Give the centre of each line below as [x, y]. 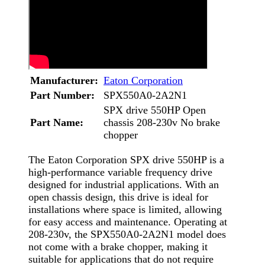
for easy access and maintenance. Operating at [128, 222]
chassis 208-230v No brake [162, 122]
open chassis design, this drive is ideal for [118, 197]
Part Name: [57, 122]
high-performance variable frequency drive [120, 172]
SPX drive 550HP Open [155, 110]
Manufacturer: [64, 80]
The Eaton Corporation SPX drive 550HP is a [126, 159]
